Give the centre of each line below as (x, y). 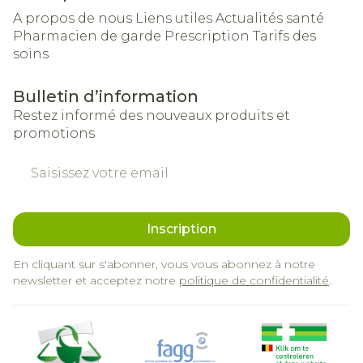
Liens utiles (174, 18)
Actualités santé (270, 18)
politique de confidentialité (254, 280)
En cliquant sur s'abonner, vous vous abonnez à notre (164, 264)
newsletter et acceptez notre (96, 280)
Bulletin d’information (106, 96)
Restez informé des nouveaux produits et (152, 115)
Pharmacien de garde (87, 36)
